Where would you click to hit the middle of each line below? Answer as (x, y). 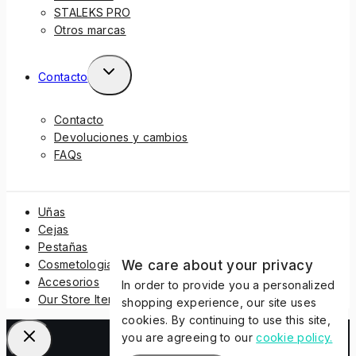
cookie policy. (294, 337)
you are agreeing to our (189, 337)
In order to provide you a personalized (228, 285)
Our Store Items (81, 300)
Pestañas (63, 247)
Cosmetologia (76, 265)
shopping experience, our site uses (219, 302)
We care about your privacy (217, 265)
